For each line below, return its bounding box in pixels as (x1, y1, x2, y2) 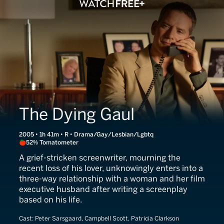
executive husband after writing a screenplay (19, 184, 187, 194)
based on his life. (19, 195, 82, 204)
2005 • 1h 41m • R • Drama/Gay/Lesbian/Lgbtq (19, 131, 153, 138)
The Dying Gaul (19, 104, 134, 124)
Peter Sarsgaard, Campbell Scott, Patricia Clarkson (35, 215, 179, 222)
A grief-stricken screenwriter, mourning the (19, 153, 180, 162)
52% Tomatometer (26, 139, 78, 146)
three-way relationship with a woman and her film (19, 174, 205, 183)
